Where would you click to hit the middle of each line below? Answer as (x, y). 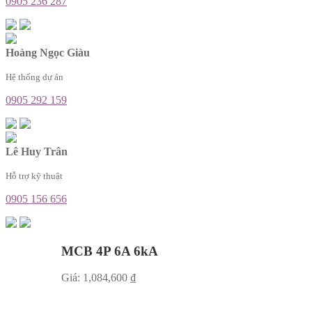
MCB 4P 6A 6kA (110, 251)
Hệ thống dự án (34, 77)
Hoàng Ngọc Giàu (48, 52)
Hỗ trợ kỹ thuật (34, 175)
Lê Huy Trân (37, 151)
